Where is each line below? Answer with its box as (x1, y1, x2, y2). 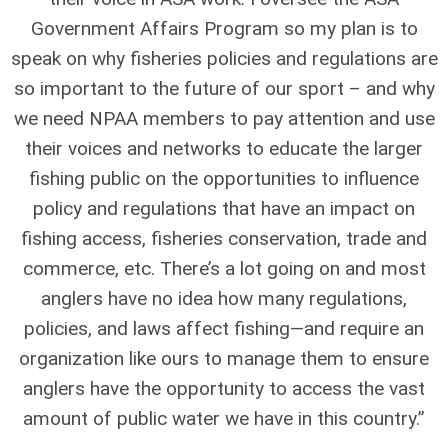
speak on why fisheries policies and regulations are (10, 46, 438, 70)
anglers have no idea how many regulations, (41, 286, 407, 310)
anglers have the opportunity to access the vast (23, 376, 425, 400)
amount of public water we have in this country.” (23, 406, 425, 430)
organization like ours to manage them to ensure (19, 346, 429, 370)
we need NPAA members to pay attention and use (13, 106, 435, 130)
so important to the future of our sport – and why (13, 76, 435, 100)
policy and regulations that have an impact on (33, 196, 415, 220)
